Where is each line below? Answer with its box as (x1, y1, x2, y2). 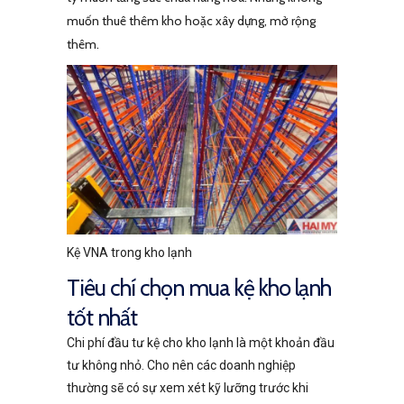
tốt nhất (67, 303, 142, 331)
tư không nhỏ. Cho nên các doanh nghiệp (67, 358, 296, 373)
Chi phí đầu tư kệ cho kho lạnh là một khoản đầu (67, 335, 335, 351)
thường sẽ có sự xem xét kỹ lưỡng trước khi (67, 381, 308, 396)
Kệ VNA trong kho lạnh (67, 244, 192, 260)
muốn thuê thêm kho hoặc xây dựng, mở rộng (67, 13, 316, 30)
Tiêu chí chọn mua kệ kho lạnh (67, 273, 331, 301)
